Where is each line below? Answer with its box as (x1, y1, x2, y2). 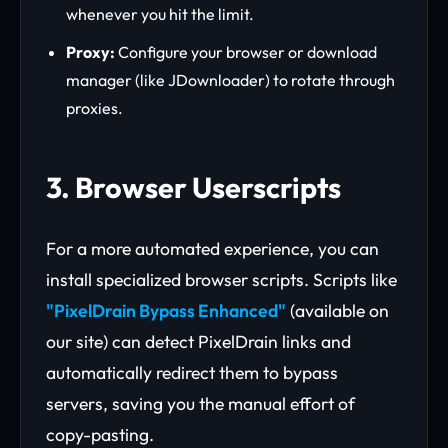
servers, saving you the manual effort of (46, 392, 355, 415)
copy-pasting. (46, 423, 154, 446)
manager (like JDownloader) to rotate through (66, 70, 395, 90)
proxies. (66, 98, 123, 118)
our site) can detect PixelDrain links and (46, 330, 351, 353)
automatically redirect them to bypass (46, 361, 338, 384)
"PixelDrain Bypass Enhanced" (46, 299, 286, 322)
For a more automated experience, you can (46, 237, 379, 260)
